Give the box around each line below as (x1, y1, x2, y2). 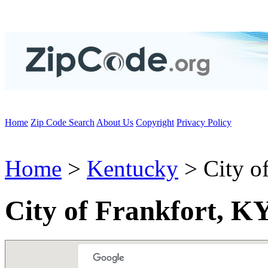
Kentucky (87, 156, 178, 181)
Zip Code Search (31, 117, 95, 127)
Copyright (136, 117, 174, 127)
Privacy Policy (176, 117, 232, 127)
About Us (96, 117, 133, 127)
